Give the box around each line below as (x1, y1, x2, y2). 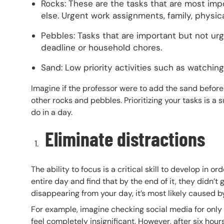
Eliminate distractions (41, 126, 205, 150)
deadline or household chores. (41, 41, 162, 53)
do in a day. (31, 106, 74, 117)
